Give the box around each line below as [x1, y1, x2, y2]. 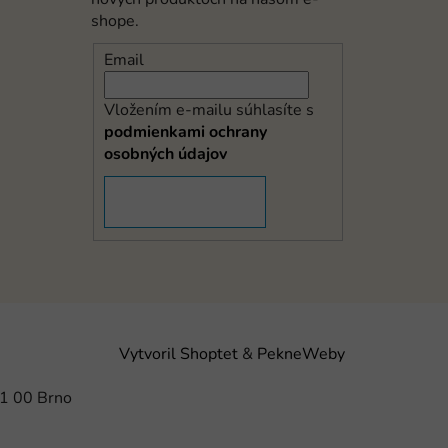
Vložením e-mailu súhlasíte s [103, 99, 314, 122]
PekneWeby [257, 343, 345, 366]
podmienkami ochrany [103, 121, 267, 144]
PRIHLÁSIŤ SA [130, 191, 239, 214]
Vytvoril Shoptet [119, 343, 238, 366]
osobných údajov [103, 143, 227, 166]
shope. [90, 9, 139, 32]
